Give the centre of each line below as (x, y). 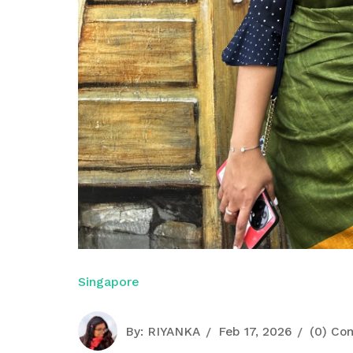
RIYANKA (174, 332)
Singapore (109, 281)
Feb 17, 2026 (255, 332)
